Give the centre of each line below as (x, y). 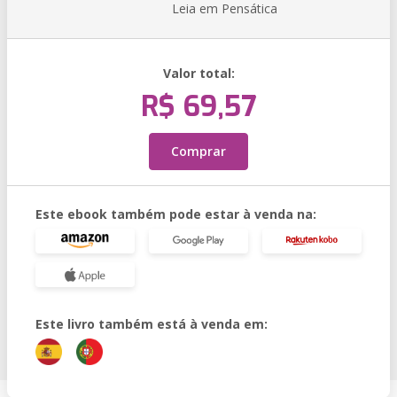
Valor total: (198, 73)
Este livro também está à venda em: (152, 324)
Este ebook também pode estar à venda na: (176, 214)
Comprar (198, 151)
